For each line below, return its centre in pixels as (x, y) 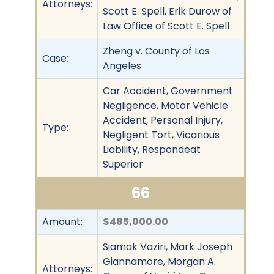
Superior (123, 164)
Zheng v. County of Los (156, 51)
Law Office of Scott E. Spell (166, 26)
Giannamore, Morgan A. (159, 261)
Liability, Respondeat (152, 149)
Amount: (62, 221)
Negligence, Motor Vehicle (165, 105)
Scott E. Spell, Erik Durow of (167, 11)
